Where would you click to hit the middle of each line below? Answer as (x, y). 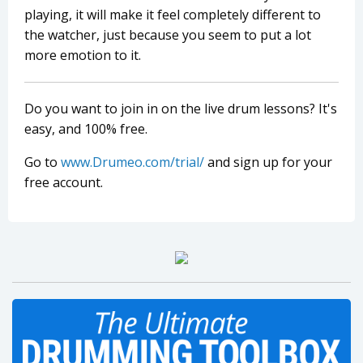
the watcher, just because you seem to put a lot (168, 35)
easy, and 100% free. (86, 129)
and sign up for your (268, 162)
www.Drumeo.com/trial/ (132, 162)
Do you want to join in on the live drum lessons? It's (181, 109)
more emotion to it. (83, 56)
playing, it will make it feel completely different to (173, 15)
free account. (64, 183)
